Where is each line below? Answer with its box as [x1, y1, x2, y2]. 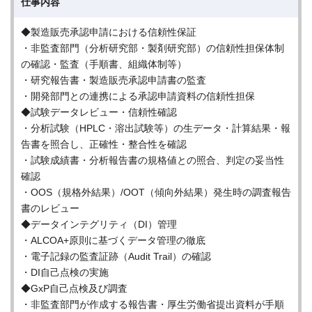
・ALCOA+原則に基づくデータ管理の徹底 [21, 235, 205, 246]
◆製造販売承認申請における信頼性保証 [21, 26, 196, 38]
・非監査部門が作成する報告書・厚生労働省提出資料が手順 [21, 299, 284, 310]
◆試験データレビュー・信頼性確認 [21, 107, 177, 118]
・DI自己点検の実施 [21, 267, 109, 278]
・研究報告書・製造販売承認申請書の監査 [21, 75, 206, 86]
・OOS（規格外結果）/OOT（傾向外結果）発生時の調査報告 [21, 187, 291, 198]
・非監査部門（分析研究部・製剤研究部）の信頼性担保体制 [21, 42, 284, 54]
